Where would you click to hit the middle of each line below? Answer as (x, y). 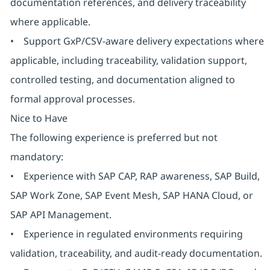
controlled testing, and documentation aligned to (122, 80)
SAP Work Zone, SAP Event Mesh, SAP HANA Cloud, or (131, 196)
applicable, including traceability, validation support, (128, 61)
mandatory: (36, 157)
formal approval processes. (72, 99)
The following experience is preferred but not (114, 138)
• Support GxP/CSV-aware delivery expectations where (137, 41)
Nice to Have (39, 118)
